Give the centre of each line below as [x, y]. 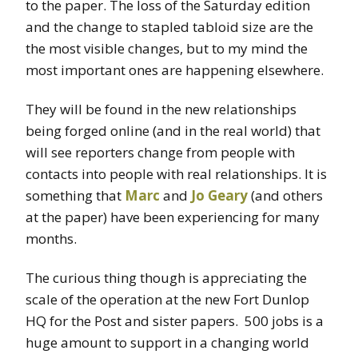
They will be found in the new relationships [161, 109]
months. [51, 239]
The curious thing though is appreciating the [166, 278]
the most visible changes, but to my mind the [167, 49]
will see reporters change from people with [160, 153]
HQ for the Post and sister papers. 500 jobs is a [175, 321]
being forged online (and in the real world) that [173, 131]
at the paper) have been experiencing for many [173, 217]
